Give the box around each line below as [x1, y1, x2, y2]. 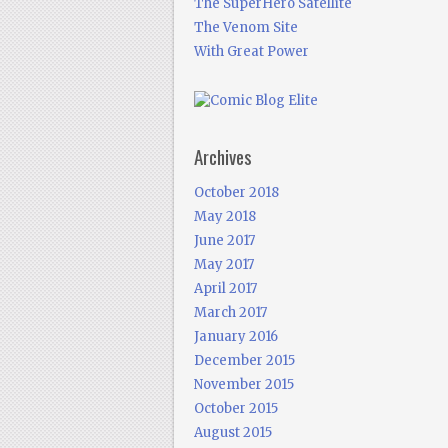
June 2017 [193, 232, 255, 249]
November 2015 [193, 376, 294, 393]
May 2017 [193, 256, 254, 273]
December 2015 [193, 352, 295, 369]
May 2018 [193, 208, 256, 225]
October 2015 [193, 400, 278, 417]
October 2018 [193, 184, 279, 201]
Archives [193, 142, 252, 170]
